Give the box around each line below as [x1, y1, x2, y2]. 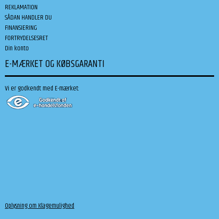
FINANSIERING [5, 22, 37, 34]
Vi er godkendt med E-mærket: [5, 83, 79, 94]
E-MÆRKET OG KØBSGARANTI [5, 56, 105, 72]
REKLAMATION [5, 2, 38, 13]
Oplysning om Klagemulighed [5, 200, 74, 212]
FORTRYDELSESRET [5, 33, 48, 44]
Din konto [5, 43, 29, 54]
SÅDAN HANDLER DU [5, 12, 52, 23]
